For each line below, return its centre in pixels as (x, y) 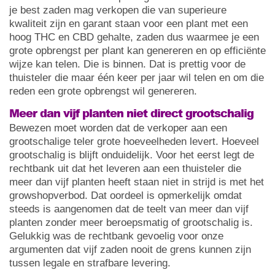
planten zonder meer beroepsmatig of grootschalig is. (131, 223)
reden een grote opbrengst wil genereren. (103, 91)
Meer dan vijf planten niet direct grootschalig (131, 113)
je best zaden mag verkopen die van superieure (118, 10)
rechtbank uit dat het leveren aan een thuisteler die (125, 169)
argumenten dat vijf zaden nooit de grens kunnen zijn (130, 250)
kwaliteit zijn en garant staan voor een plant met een (129, 24)
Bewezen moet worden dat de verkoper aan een (118, 128)
